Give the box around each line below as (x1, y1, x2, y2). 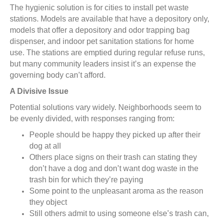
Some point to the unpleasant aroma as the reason (29, 187, 203, 196)
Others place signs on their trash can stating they (29, 153, 197, 162)
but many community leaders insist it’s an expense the (10, 60, 196, 68)
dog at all (29, 142, 61, 151)
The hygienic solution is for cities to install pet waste (10, 3, 189, 12)
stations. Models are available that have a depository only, (10, 15, 209, 23)
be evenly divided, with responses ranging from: (10, 114, 175, 123)
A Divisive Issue (10, 87, 68, 96)
